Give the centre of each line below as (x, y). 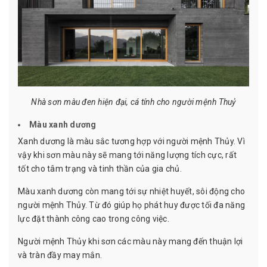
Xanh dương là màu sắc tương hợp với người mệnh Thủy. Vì (131, 142)
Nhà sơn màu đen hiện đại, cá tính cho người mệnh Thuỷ (133, 102)
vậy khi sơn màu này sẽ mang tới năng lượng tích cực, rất (127, 155)
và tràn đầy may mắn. (60, 255)
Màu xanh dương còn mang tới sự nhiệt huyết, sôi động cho (131, 192)
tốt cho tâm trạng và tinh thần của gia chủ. (100, 169)
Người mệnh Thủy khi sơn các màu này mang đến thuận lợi (131, 242)
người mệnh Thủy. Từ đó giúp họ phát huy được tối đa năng (131, 205)
